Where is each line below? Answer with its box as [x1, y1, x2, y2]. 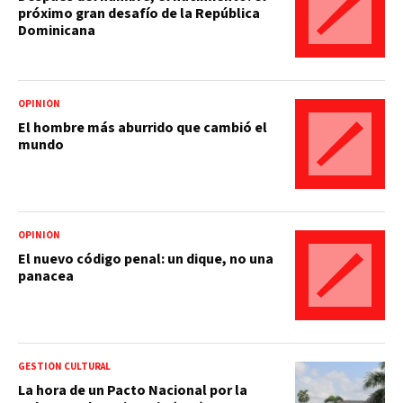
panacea [18, 265, 74, 286]
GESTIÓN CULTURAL [18, 359, 111, 373]
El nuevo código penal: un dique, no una [18, 248, 273, 269]
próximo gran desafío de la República [18, 3, 260, 23]
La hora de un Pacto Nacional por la [18, 380, 247, 400]
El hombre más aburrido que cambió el [18, 117, 267, 138]
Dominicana [18, 20, 95, 40]
